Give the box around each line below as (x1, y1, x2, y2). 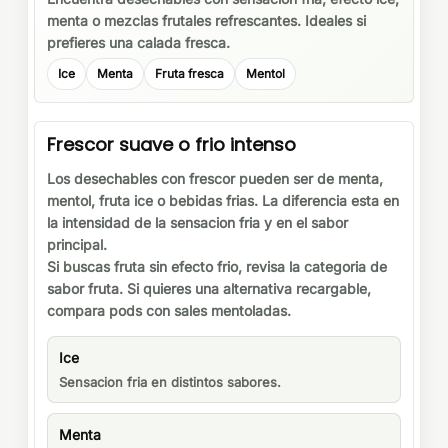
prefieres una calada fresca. (47, 33, 230, 51)
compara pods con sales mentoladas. (47, 301, 291, 319)
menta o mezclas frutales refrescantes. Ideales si (47, 11, 366, 29)
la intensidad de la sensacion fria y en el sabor (47, 213, 348, 231)
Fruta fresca (155, 65, 224, 81)
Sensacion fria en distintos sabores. (59, 373, 281, 390)
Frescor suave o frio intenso (47, 131, 296, 157)
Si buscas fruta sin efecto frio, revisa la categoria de (47, 257, 387, 275)
